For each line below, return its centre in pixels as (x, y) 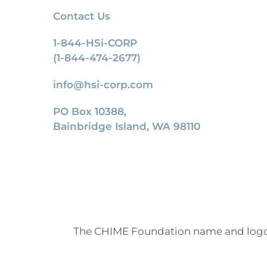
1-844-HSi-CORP (95, 43)
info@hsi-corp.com (103, 85)
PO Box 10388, (90, 111)
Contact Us (82, 16)
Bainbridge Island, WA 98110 (127, 126)
